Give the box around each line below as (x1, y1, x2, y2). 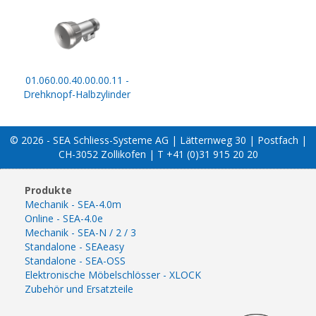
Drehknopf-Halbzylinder (23, 87, 130, 101)
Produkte (25, 183, 72, 197)
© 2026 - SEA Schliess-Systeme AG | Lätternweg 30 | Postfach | (9, 133, 307, 147)
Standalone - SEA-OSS (25, 253, 126, 267)
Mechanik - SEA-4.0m (25, 197, 121, 211)
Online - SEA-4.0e (25, 211, 103, 225)
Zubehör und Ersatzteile (25, 281, 133, 296)
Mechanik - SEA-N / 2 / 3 (25, 225, 136, 239)
